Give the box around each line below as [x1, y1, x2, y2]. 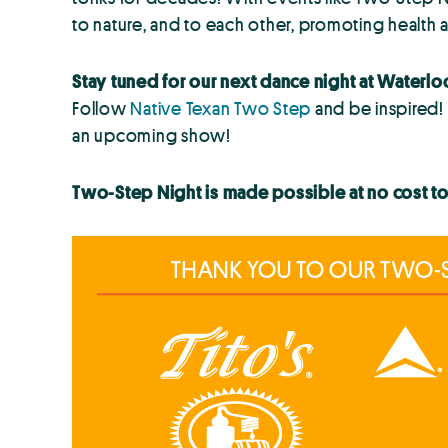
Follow [72, 95, 131, 120]
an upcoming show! [72, 122, 231, 147]
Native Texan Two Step [130, 95, 311, 120]
